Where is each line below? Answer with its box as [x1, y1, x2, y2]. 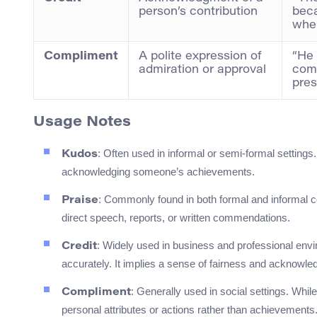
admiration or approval [139, 64, 266, 76]
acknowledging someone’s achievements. [62, 166, 255, 178]
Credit [62, 241, 97, 253]
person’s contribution [139, 6, 258, 18]
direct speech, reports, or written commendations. [62, 212, 290, 224]
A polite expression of [139, 51, 261, 63]
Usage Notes [33, 115, 131, 130]
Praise [62, 195, 98, 207]
